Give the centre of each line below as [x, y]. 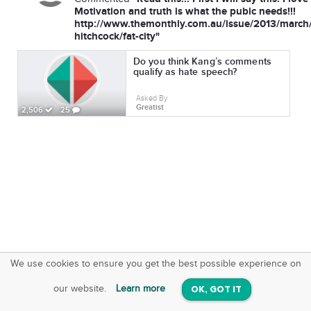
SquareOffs [99, 266]
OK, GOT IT [216, 290]
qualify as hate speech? [185, 72]
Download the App [112, 280]
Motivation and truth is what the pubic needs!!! [185, 11]
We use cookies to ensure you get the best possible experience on [155, 264]
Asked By [152, 98]
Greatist [150, 107]
